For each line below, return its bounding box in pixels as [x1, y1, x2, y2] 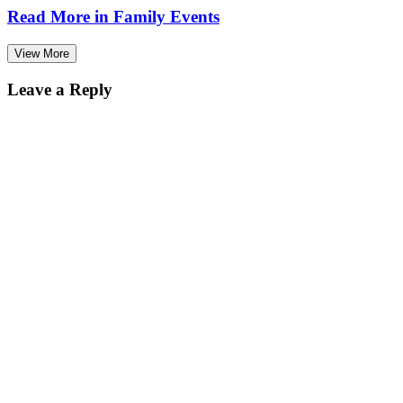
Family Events [113, 7, 219, 27]
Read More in [7, 7, 113, 27]
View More [14, 46, 69, 60]
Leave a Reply [7, 79, 112, 99]
